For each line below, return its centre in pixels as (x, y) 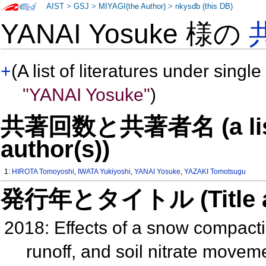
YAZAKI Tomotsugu (215, 172)
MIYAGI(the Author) (132, 7)
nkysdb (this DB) (204, 7)
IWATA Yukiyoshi (104, 172)
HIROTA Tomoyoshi (43, 172)
